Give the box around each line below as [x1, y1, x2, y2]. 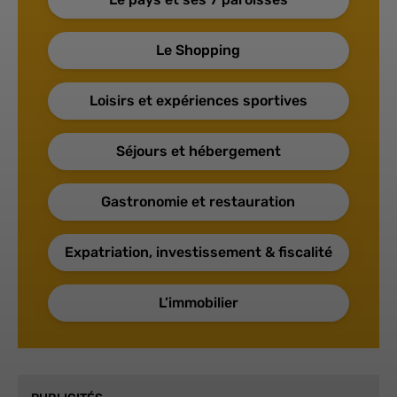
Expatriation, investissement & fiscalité [64, 244, 332, 261]
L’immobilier [158, 294, 238, 312]
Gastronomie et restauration [101, 193, 296, 211]
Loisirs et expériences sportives [89, 92, 307, 110]
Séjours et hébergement [115, 143, 281, 160]
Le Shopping [156, 42, 241, 59]
